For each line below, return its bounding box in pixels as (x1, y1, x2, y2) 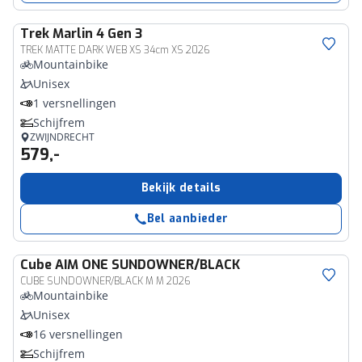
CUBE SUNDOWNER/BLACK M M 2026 (20, 275, 191, 288)
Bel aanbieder (146, 211, 229, 226)
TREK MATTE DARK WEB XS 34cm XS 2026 (20, 44, 210, 57)
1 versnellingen (33, 95, 116, 111)
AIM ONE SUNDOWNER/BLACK (55, 256, 240, 273)
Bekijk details (141, 180, 221, 196)
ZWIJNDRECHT (30, 130, 95, 144)
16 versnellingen (33, 326, 123, 342)
